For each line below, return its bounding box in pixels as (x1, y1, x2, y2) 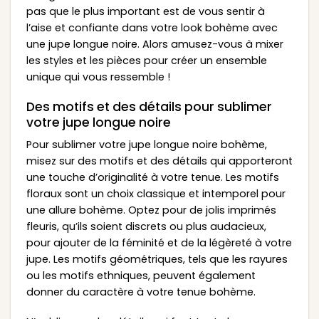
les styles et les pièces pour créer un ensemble (26, 53, 267, 68)
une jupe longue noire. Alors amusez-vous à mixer (26, 37, 283, 52)
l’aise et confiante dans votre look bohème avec (26, 21, 278, 36)
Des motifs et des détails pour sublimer (26, 98, 272, 116)
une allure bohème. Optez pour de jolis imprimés (26, 202, 276, 217)
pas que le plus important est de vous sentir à (26, 4, 265, 19)
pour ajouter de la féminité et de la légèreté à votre (26, 235, 292, 250)
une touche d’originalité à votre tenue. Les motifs (26, 169, 279, 184)
